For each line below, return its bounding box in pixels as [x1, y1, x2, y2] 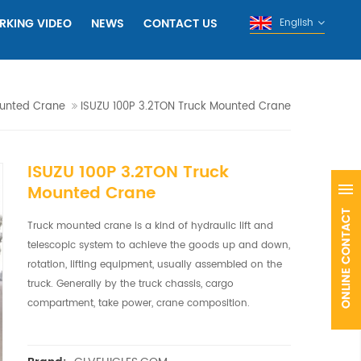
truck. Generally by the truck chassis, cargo [27, 276, 234, 292]
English [280, 15, 313, 31]
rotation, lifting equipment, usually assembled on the [27, 257, 282, 272]
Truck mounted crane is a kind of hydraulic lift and [27, 218, 273, 234]
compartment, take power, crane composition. [27, 296, 250, 311]
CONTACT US [143, 15, 218, 33]
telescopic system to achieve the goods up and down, [27, 238, 290, 253]
